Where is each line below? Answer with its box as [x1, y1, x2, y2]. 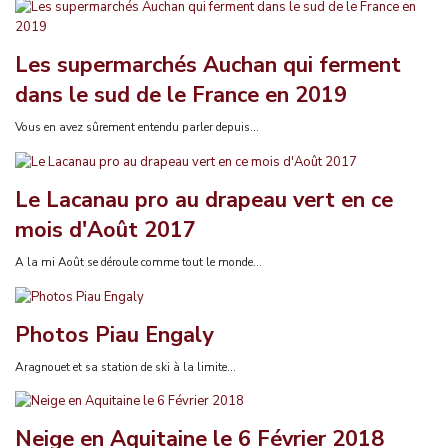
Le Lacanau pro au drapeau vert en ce [15, 184, 393, 215]
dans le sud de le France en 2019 [15, 80, 347, 110]
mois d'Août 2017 [15, 214, 196, 245]
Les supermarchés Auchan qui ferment [15, 50, 401, 80]
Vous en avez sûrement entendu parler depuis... [15, 119, 259, 136]
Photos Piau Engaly [15, 319, 213, 350]
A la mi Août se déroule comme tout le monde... [15, 253, 262, 270]
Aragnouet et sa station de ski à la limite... [15, 358, 236, 375]
